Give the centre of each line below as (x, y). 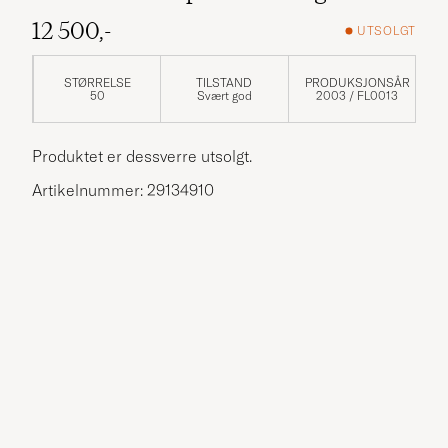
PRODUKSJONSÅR (357, 82)
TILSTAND (224, 82)
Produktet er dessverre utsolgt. (142, 155)
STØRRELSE (97, 82)
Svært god (224, 95)
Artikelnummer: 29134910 (123, 189)
